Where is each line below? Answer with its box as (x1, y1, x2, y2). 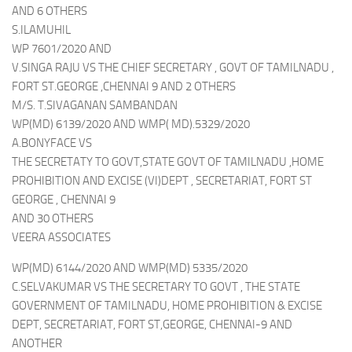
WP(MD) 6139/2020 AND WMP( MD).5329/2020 (12, 117, 250, 131)
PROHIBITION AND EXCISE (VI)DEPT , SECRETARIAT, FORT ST (12, 174, 312, 188)
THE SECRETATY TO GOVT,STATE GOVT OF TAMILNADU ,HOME (12, 155, 324, 169)
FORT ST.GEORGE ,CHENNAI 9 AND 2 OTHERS (12, 79, 236, 93)
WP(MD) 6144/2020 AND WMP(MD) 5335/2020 (12, 261, 247, 275)
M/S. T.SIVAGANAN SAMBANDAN (12, 98, 178, 112)
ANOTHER (12, 336, 62, 350)
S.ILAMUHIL (12, 23, 71, 37)
